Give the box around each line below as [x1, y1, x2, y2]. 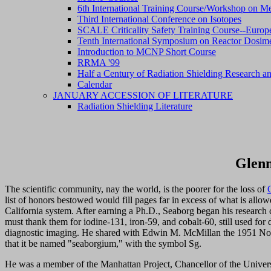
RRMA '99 [77, 57, 120, 68]
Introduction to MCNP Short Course [77, 47, 216, 57]
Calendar [77, 79, 112, 90]
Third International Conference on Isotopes [77, 14, 241, 24]
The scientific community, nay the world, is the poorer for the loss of [5, 183, 267, 194]
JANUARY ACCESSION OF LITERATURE [53, 90, 233, 100]
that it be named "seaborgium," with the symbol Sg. [5, 238, 201, 249]
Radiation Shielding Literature [77, 101, 192, 111]
